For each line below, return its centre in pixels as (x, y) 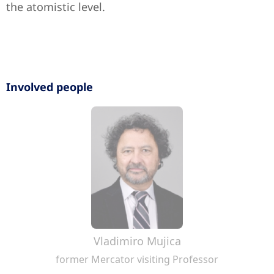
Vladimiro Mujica (137, 241)
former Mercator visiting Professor (137, 260)
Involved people (50, 87)
